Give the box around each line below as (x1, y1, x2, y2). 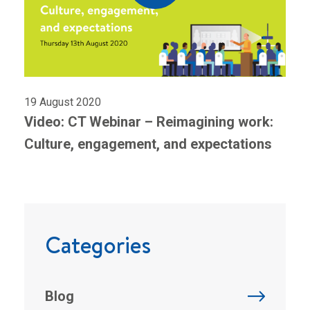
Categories (45, 229, 151, 262)
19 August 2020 (24, 95, 101, 109)
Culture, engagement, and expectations (24, 136, 272, 153)
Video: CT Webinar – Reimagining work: (24, 113, 273, 131)
